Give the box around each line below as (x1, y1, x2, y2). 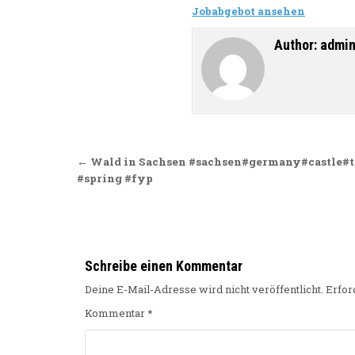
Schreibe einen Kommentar (85, 257, 242, 274)
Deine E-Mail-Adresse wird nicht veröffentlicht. (85, 281, 323, 296)
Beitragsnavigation (76, 148, 286, 178)
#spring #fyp (77, 170, 153, 185)
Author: (274, 36, 320, 53)
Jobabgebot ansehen (192, 3, 305, 18)
